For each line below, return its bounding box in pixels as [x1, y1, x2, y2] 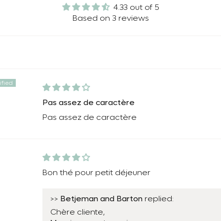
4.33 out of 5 [113, 2, 159, 12]
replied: [142, 194, 174, 203]
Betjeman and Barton [60, 193, 143, 203]
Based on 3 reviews [72, 13, 149, 23]
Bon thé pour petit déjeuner [42, 168, 150, 177]
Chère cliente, [50, 207, 105, 217]
